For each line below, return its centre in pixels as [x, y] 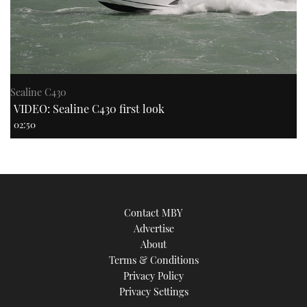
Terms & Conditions [153, 260]
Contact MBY [153, 213]
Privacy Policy [153, 276]
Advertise [153, 229]
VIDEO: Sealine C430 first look [89, 109]
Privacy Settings [153, 292]
